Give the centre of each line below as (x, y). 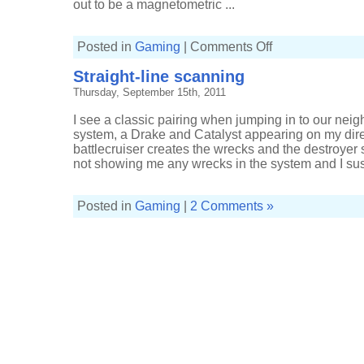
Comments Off (231, 47)
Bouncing (290, 54)
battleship (290, 63)
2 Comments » (232, 206)
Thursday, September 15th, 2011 (149, 92)
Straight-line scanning (159, 76)
